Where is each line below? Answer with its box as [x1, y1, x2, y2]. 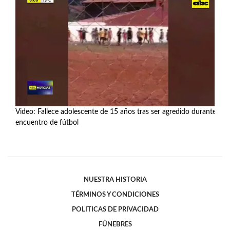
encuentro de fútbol [15, 118, 79, 126]
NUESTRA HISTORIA [83, 176, 147, 183]
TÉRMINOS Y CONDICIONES [71, 191, 159, 198]
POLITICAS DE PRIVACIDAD [71, 206, 159, 213]
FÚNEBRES [98, 221, 132, 227]
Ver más [15, 129, 44, 138]
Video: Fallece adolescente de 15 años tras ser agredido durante [15, 107, 216, 116]
